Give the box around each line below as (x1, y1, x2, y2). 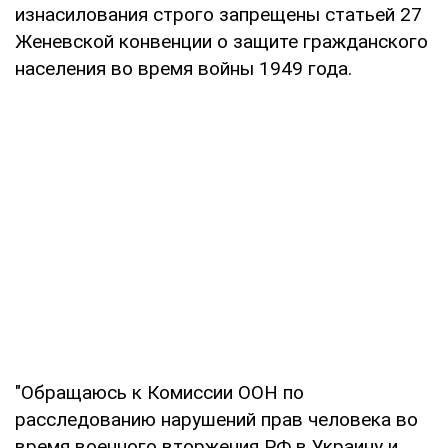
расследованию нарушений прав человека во (15, 407, 418, 431)
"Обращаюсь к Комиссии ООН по (15, 380, 304, 404)
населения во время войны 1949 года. (15, 56, 352, 80)
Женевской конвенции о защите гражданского (15, 29, 428, 53)
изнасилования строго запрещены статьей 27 (15, 2, 422, 26)
